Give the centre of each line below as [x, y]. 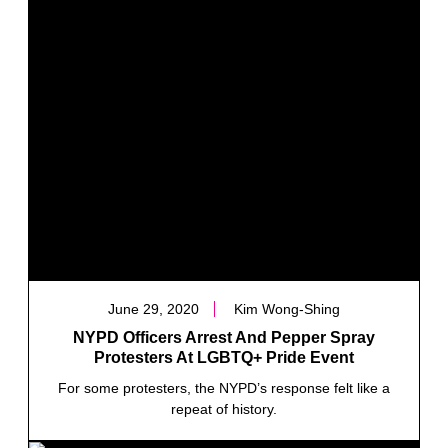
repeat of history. [224, 408]
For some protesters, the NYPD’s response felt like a [224, 387]
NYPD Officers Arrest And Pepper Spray [224, 337]
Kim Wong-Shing [287, 308]
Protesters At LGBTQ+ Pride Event [224, 357]
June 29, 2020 [153, 308]
